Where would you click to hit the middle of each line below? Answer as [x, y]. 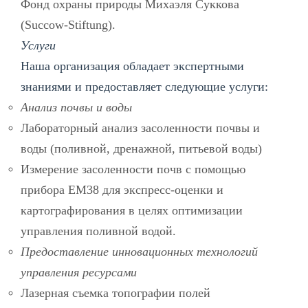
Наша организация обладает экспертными [132, 66]
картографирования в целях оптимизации [132, 210]
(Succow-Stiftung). [68, 24]
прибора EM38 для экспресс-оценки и [122, 189]
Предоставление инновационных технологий [139, 251]
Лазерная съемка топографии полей [115, 293]
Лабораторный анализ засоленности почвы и [140, 128]
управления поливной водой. [98, 231]
